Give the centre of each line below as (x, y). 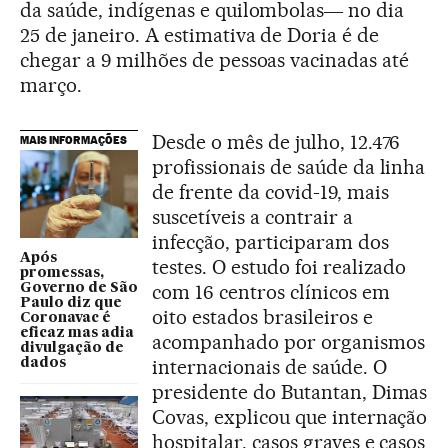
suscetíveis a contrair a (252, 216)
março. (51, 84)
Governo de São (79, 288)
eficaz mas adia (77, 333)
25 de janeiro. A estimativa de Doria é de (200, 34)
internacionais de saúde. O (269, 366)
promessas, (62, 273)
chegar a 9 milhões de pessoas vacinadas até (215, 59)
